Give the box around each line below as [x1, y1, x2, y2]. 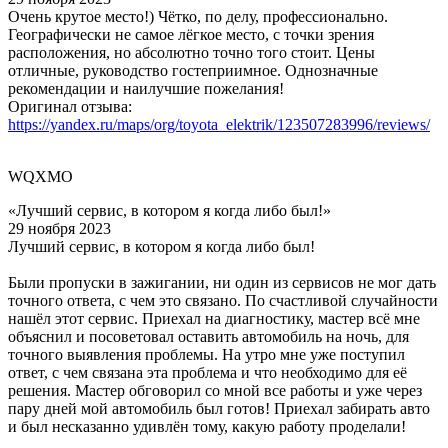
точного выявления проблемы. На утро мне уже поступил [8, 345, 405, 363]
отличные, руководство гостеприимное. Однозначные [8, 61, 378, 79]
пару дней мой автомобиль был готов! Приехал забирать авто [8, 399, 430, 417]
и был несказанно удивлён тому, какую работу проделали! [8, 417, 406, 435]
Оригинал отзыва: [8, 97, 132, 115]
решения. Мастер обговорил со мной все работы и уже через [8, 381, 422, 399]
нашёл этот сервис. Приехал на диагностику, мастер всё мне [8, 309, 420, 327]
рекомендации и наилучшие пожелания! [8, 79, 284, 97]
